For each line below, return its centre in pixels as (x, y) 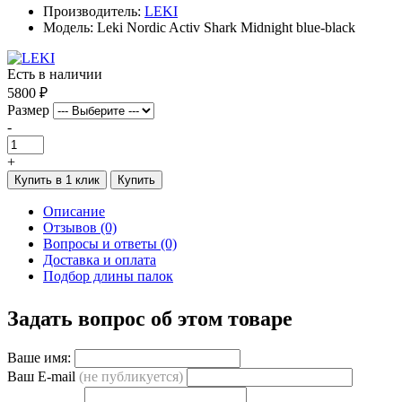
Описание (74, 211)
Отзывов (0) (80, 227)
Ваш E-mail (43, 376)
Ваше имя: (39, 357)
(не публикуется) (131, 376)
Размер (28, 109)
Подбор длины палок (108, 275)
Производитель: (94, 11)
